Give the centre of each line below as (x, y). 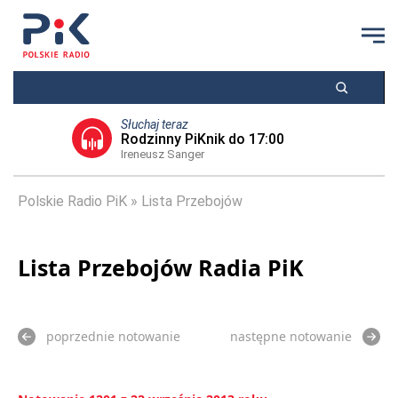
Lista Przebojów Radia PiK (161, 267)
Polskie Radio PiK (72, 201)
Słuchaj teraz (155, 124)
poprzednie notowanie (113, 336)
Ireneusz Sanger (163, 154)
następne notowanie (291, 336)
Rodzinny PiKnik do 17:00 (203, 139)
